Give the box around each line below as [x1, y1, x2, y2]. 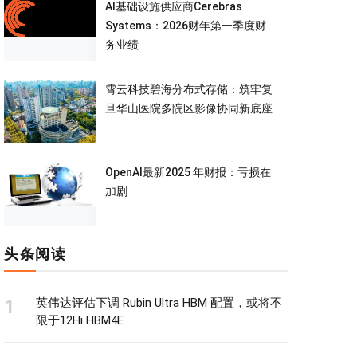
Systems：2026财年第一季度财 [104, 19, 266, 33]
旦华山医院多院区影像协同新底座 [104, 101, 273, 115]
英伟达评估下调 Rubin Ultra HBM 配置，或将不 [36, 295, 282, 310]
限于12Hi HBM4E [36, 312, 124, 328]
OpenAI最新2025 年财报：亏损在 [104, 165, 271, 178]
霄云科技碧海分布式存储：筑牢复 [104, 82, 273, 96]
